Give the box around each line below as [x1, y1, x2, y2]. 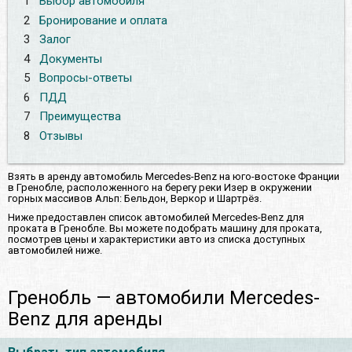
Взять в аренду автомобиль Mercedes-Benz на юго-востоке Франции [8, 170, 339, 182]
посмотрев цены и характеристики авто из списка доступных [8, 233, 305, 245]
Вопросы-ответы [38, 71, 132, 86]
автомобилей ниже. [8, 244, 102, 256]
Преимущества [38, 109, 121, 124]
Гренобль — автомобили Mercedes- [8, 286, 320, 309]
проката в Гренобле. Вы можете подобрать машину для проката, [8, 222, 322, 234]
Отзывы [38, 128, 82, 143]
